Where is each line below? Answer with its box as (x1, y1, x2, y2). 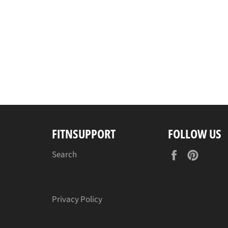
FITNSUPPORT (52, 125, 116, 142)
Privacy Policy (52, 193, 102, 206)
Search (52, 149, 77, 161)
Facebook (185, 148, 219, 161)
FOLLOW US (168, 125, 221, 142)
